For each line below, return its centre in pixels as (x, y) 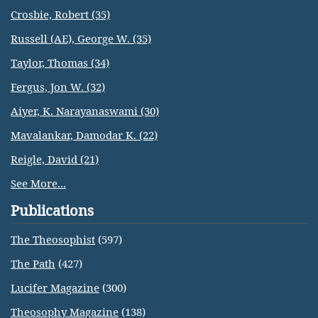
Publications (52, 211)
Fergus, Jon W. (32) (58, 87)
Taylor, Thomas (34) (60, 63)
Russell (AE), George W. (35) (81, 39)
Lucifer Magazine (55, 288)
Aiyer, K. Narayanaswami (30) (85, 111)
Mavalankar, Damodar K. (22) (84, 135)
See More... (38, 183)
